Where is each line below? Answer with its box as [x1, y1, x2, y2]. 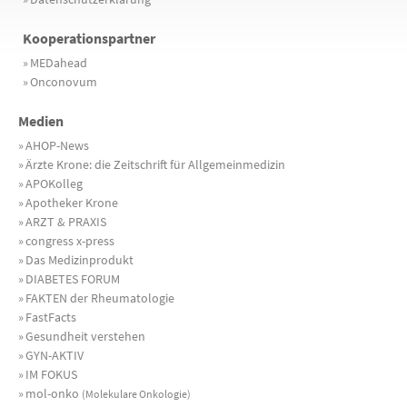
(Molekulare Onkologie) [82, 387, 191, 401]
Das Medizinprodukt [25, 251, 134, 268]
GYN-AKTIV [25, 346, 84, 363]
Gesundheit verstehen [25, 327, 145, 344]
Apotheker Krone [25, 194, 118, 211]
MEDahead [30, 54, 87, 71]
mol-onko [25, 384, 82, 402]
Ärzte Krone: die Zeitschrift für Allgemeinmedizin [25, 155, 285, 173]
